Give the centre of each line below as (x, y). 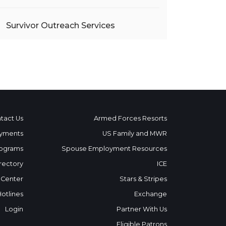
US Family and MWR (135, 133)
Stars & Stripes (143, 179)
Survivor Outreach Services (61, 25)
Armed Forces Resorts (130, 118)
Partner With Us (142, 209)
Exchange (151, 194)
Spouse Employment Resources (114, 149)
